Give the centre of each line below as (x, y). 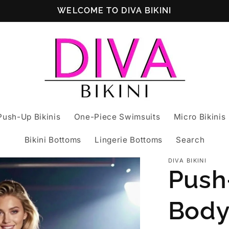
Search (190, 140)
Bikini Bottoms (53, 140)
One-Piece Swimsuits (117, 117)
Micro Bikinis (200, 117)
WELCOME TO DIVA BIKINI (114, 10)
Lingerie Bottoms (129, 140)
